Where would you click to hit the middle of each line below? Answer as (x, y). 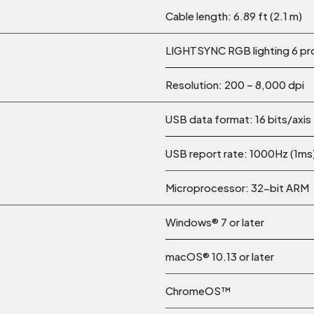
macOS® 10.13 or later (220, 257)
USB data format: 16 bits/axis (238, 119)
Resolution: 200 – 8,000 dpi (235, 85)
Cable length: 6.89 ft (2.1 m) (234, 16)
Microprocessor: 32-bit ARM (237, 188)
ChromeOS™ (198, 291)
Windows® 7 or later (215, 222)
